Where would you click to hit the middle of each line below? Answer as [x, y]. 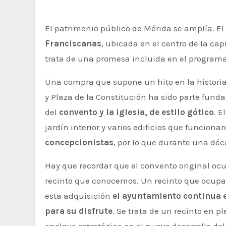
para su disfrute [79, 211]
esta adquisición [79, 196]
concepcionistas [79, 142]
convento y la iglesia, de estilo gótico [136, 112]
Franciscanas [73, 43]
